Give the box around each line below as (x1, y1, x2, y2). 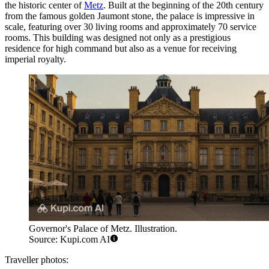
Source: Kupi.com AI (29, 234, 110, 245)
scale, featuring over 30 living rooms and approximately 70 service (5, 21, 256, 32)
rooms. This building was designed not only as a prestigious (5, 32, 231, 43)
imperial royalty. (5, 53, 66, 64)
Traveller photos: (5, 255, 68, 265)
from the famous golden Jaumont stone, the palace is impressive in (5, 10, 255, 21)
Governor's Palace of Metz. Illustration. (29, 223, 177, 234)
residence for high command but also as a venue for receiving (5, 43, 237, 53)
